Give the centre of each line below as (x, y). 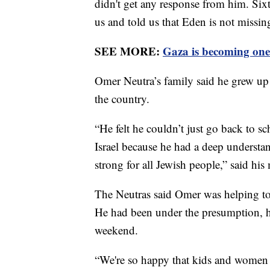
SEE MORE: (129, 51)
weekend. (120, 230)
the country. (122, 98)
